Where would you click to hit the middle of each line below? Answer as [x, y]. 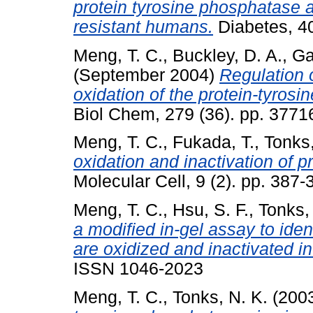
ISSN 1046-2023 [138, 269]
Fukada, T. [213, 143]
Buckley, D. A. [227, 55]
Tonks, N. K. [220, 297]
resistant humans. [143, 27]
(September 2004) [146, 75]
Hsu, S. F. [211, 210]
